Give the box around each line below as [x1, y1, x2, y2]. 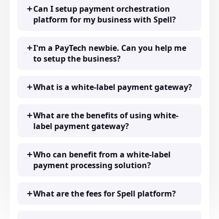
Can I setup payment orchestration [33, 3, 170, 14]
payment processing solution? [33, 159, 151, 171]
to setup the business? [33, 53, 121, 64]
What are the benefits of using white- [33, 109, 178, 121]
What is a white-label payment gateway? [33, 81, 192, 92]
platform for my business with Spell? [33, 14, 176, 25]
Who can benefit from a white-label [33, 149, 171, 160]
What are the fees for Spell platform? [33, 188, 176, 199]
